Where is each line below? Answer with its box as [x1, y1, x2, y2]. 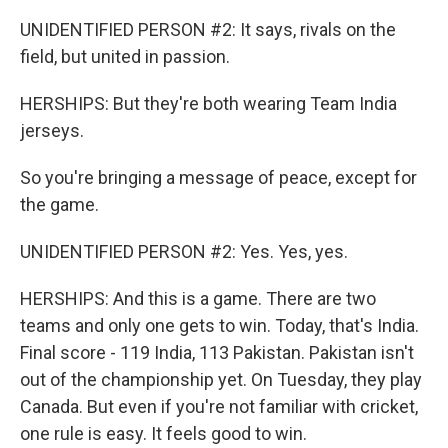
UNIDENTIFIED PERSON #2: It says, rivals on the [20, 19, 396, 40]
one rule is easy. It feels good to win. [20, 423, 307, 444]
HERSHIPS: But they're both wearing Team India [20, 93, 397, 114]
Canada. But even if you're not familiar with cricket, [20, 396, 418, 417]
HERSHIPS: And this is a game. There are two [20, 288, 376, 309]
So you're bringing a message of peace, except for [20, 167, 417, 188]
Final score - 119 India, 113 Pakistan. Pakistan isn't [20, 342, 414, 363]
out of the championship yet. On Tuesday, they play [20, 369, 422, 390]
